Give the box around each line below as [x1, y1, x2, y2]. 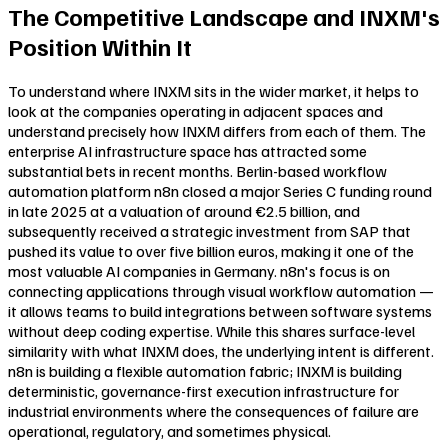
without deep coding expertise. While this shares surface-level [8, 321, 415, 342]
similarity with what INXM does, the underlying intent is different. [8, 341, 434, 362]
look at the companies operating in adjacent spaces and [8, 101, 383, 122]
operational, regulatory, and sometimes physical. [8, 421, 331, 442]
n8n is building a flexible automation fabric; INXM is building [8, 361, 402, 382]
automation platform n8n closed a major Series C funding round [8, 181, 432, 202]
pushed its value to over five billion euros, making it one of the [8, 241, 414, 262]
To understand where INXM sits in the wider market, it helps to [8, 81, 419, 102]
